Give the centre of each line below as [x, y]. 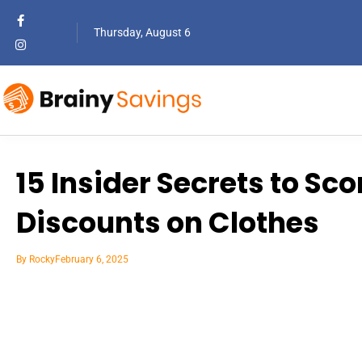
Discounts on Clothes [168, 223]
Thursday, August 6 [142, 32]
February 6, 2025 [92, 259]
